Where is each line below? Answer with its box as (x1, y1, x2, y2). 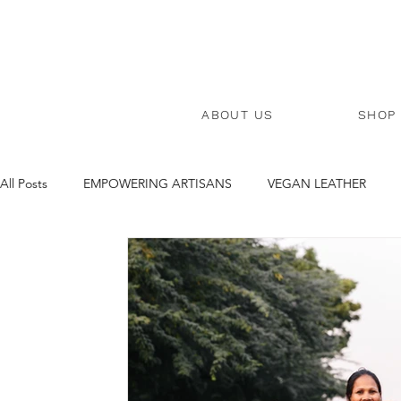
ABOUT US (201, 107, 274, 122)
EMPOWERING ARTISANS (83, 175, 232, 192)
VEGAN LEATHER (268, 175, 366, 192)
